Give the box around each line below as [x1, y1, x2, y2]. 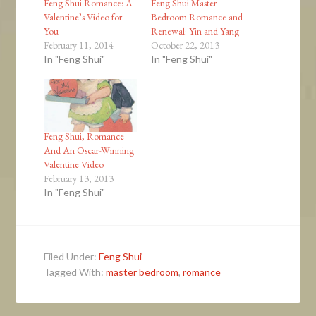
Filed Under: [44, 250, 99, 262]
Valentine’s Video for [44, 10, 123, 23]
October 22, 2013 [151, 38, 219, 51]
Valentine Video [44, 157, 104, 171]
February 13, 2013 [44, 171, 114, 185]
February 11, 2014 [44, 38, 114, 51]
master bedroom [106, 265, 179, 278]
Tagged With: [44, 265, 107, 278]
